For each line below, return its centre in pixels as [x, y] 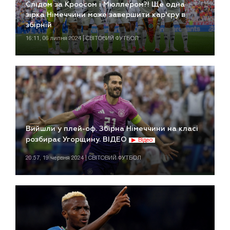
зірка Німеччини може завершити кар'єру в [106, 15]
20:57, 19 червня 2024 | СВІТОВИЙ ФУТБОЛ [83, 158]
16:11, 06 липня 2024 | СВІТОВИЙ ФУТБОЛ [82, 38]
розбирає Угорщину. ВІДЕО [77, 140]
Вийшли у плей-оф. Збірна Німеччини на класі [112, 129]
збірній [39, 25]
